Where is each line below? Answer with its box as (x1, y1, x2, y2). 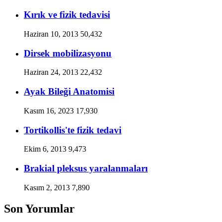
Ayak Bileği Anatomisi (24, 86, 114, 97)
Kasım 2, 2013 (24, 183, 70, 192)
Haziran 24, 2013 (24, 68, 78, 77)
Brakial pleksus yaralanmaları (24, 163, 148, 174)
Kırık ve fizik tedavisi (24, 9, 110, 20)
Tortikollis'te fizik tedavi (24, 124, 121, 135)
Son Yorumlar (4, 202, 75, 215)
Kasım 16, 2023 (24, 106, 74, 115)
